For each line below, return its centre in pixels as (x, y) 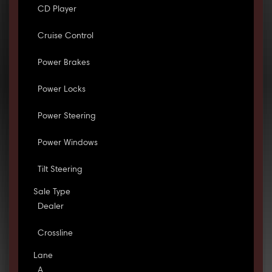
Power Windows (67, 144)
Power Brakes (63, 63)
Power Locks (61, 90)
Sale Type (52, 193)
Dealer (50, 207)
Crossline (55, 234)
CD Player (57, 10)
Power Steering (66, 117)
